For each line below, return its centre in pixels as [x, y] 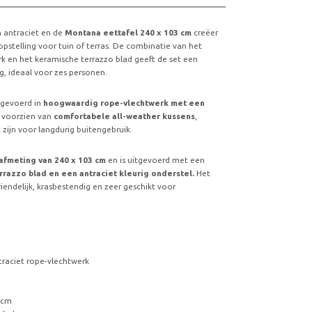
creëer [205, 32]
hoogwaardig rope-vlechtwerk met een [124, 102]
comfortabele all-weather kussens [124, 116]
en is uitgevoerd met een [156, 159]
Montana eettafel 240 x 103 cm [128, 32]
